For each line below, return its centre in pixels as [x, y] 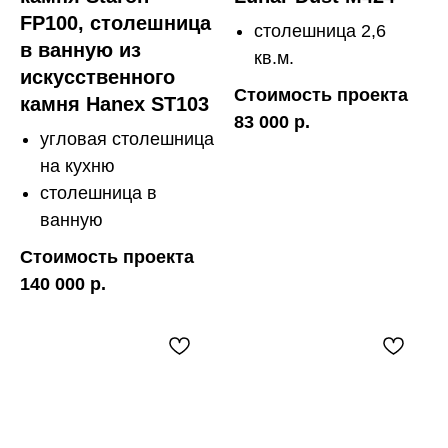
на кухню [77, 165]
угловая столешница [127, 138]
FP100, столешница [115, 22]
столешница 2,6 [320, 30]
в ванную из [80, 49]
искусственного [97, 76]
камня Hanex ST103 [114, 103]
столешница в [98, 192]
